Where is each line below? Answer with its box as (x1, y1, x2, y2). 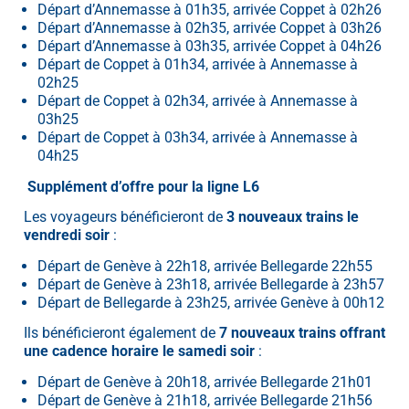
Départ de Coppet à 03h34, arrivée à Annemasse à (37, 129, 358, 147)
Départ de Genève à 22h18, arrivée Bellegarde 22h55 (37, 257, 372, 275)
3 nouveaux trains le (226, 208, 359, 226)
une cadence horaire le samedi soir (24, 342, 255, 361)
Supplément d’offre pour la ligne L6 (27, 177, 259, 195)
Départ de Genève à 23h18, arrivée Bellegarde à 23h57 (37, 275, 384, 293)
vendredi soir (24, 226, 110, 245)
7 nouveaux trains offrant (219, 324, 385, 342)
